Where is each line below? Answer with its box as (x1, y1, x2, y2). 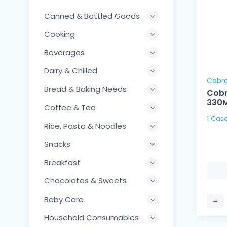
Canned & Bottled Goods (44, 10, 140, 21)
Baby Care (44, 194, 84, 205)
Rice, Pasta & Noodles (44, 120, 126, 131)
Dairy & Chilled (44, 65, 97, 77)
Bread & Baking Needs (44, 84, 127, 95)
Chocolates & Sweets (44, 175, 127, 186)
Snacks (44, 139, 70, 150)
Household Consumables (44, 212, 139, 223)
